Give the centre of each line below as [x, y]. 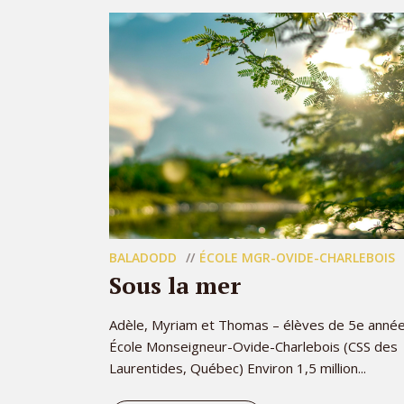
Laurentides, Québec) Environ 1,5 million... [238, 368]
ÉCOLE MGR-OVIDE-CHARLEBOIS [297, 257]
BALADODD [143, 257]
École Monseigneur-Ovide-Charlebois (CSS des [253, 346]
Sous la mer [175, 285]
